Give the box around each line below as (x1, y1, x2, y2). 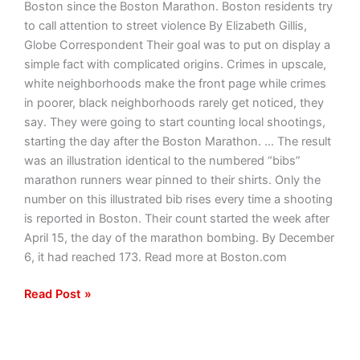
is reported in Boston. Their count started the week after (23, 211, 329, 227)
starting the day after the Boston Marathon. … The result (23, 134, 331, 149)
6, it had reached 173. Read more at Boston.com (23, 250, 287, 265)
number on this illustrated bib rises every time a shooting (23, 192, 333, 207)
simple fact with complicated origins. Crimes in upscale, (23, 57, 326, 72)
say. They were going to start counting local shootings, (23, 115, 325, 130)
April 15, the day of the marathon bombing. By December (23, 231, 334, 246)
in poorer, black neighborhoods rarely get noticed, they (23, 96, 324, 111)
